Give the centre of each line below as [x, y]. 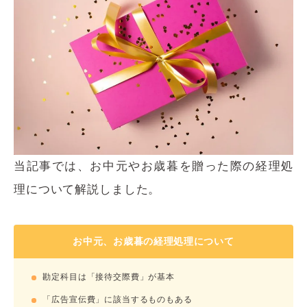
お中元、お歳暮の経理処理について [153, 241]
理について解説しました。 [87, 189]
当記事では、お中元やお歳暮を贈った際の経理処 [153, 166]
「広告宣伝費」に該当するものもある [118, 299]
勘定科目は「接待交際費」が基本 [109, 277]
